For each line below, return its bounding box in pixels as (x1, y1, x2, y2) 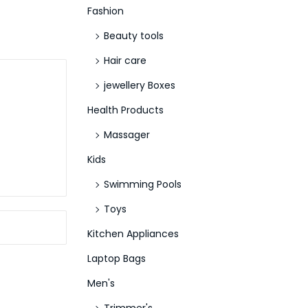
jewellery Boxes (104, 78, 175, 92)
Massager (104, 128, 150, 142)
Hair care (104, 54, 146, 67)
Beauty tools (104, 29, 164, 43)
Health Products (87, 103, 164, 117)
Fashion (87, 4, 124, 18)
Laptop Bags (87, 252, 146, 265)
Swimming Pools (104, 177, 181, 191)
